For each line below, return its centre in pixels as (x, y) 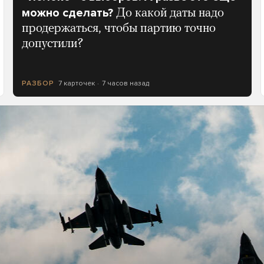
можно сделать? (67, 13)
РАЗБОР (38, 83)
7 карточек (76, 83)
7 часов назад (126, 83)
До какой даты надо (170, 13)
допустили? (52, 44)
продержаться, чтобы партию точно (118, 29)
